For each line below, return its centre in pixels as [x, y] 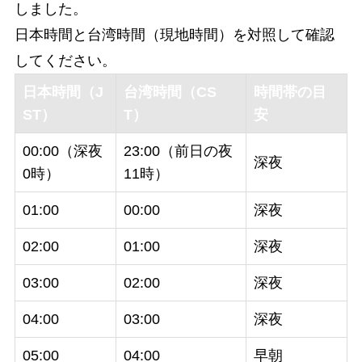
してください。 [65, 61]
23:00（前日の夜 [178, 152]
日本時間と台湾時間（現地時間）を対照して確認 [174, 35]
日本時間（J [63, 93]
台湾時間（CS [170, 93]
